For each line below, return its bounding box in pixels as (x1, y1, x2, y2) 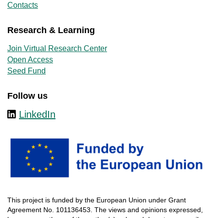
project (22, 196, 43, 204)
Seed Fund (7, 66, 46, 75)
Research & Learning (7, 25, 95, 36)
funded (52, 196, 73, 204)
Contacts (7, 1, 38, 10)
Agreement (7, 205, 41, 214)
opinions (141, 205, 167, 214)
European (96, 196, 127, 204)
